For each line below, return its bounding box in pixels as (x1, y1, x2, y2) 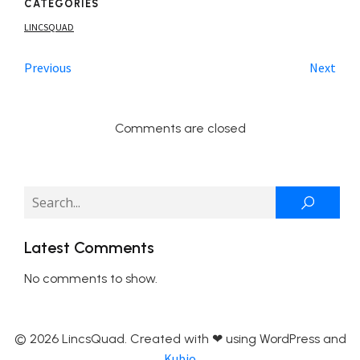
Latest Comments (24, 238, 154, 257)
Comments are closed (114, 121, 246, 136)
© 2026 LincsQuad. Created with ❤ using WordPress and (14, 331, 346, 346)
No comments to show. (24, 271, 157, 286)
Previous (24, 59, 72, 76)
